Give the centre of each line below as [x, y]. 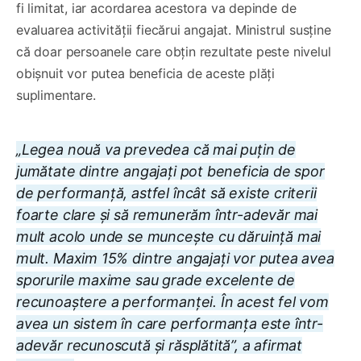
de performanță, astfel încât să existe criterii [166, 193]
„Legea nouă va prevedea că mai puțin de [156, 149]
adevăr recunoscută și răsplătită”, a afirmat [160, 345]
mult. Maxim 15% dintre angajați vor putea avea [175, 258]
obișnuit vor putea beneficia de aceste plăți [146, 73]
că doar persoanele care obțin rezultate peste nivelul [174, 51]
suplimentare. [56, 95]
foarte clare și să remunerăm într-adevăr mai [167, 214]
